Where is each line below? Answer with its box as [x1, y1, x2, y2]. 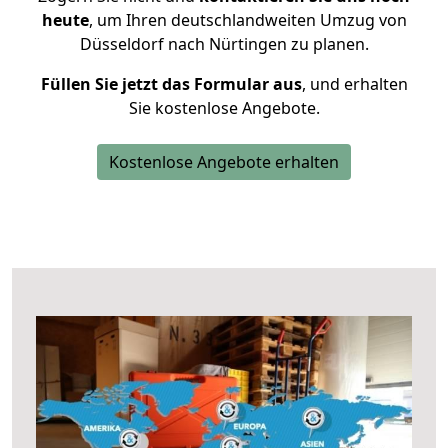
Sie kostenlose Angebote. [128, 97, 320, 119]
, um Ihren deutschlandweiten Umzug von [88, 9, 407, 31]
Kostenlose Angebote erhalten [109, 151, 339, 173]
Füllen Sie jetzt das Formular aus [40, 73, 302, 95]
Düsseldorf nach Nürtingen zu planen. [79, 33, 369, 55]
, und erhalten [301, 73, 408, 95]
